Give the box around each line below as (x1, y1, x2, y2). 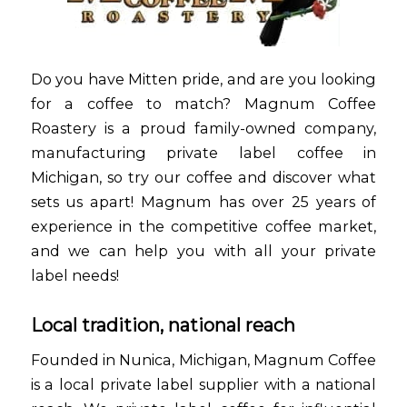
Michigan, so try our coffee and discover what (30, 168, 377, 187)
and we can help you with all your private (30, 242, 377, 261)
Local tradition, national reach (30, 314, 295, 337)
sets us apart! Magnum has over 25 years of (30, 193, 377, 212)
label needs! (30, 266, 119, 285)
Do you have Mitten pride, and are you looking (30, 70, 377, 89)
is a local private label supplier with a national (30, 375, 377, 394)
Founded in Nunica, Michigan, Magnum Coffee (30, 351, 377, 370)
